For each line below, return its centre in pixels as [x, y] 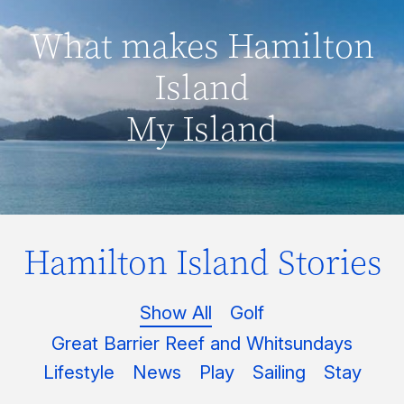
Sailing [279, 372]
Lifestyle [78, 372]
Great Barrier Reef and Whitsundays [202, 344]
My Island [202, 130]
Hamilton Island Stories [202, 263]
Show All [176, 313]
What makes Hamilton [202, 47]
